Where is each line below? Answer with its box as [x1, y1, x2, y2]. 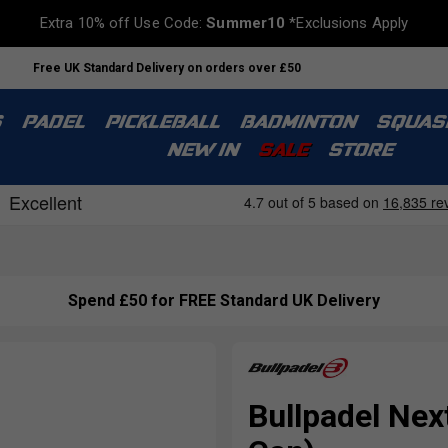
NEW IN [166, 142, 237, 161]
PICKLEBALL [104, 114, 219, 133]
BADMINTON [239, 114, 355, 133]
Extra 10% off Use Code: [39, 14, 207, 32]
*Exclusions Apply [285, 14, 409, 32]
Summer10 [206, 14, 286, 32]
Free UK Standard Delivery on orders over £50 [33, 60, 301, 75]
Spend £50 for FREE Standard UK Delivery [68, 291, 380, 311]
